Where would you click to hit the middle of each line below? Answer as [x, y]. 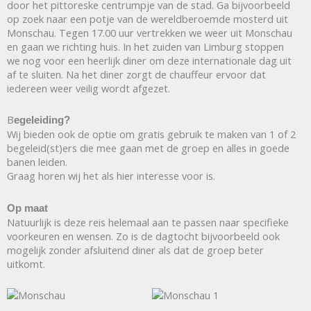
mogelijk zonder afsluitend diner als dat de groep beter [135, 250]
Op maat [27, 208]
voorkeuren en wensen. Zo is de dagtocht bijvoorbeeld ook [143, 236]
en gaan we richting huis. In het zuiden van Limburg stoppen [145, 46]
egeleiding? [42, 120]
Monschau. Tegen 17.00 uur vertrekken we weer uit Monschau [150, 32]
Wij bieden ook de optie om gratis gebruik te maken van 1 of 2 [151, 134]
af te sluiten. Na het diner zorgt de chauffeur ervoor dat [136, 74]
